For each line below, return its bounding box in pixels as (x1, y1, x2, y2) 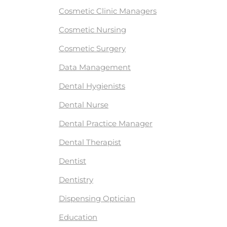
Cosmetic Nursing (59, 25, 126, 35)
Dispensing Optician (59, 194, 135, 204)
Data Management (59, 62, 131, 72)
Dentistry (59, 175, 93, 185)
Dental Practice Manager (59, 119, 153, 129)
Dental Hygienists (59, 81, 125, 91)
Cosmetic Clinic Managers (59, 6, 157, 16)
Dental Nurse (59, 100, 108, 110)
